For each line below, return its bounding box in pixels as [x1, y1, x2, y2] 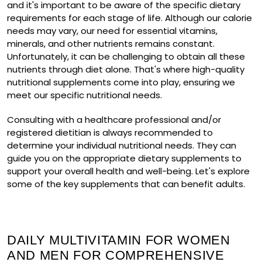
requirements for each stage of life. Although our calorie [7, 12, 252, 25]
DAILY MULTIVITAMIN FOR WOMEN [7, 233, 230, 248]
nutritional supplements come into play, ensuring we [7, 76, 235, 89]
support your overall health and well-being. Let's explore [7, 165, 250, 178]
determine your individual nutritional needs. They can [7, 139, 236, 152]
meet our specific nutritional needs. [7, 89, 162, 102]
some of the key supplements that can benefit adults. [7, 178, 245, 191]
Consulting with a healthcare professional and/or [7, 113, 221, 126]
